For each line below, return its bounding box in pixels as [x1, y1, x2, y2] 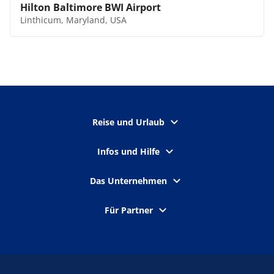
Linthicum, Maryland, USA [20, 14, 127, 26]
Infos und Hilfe [97, 146, 160, 157]
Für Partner [104, 204, 153, 216]
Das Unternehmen [90, 175, 167, 187]
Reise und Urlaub [92, 116, 165, 128]
